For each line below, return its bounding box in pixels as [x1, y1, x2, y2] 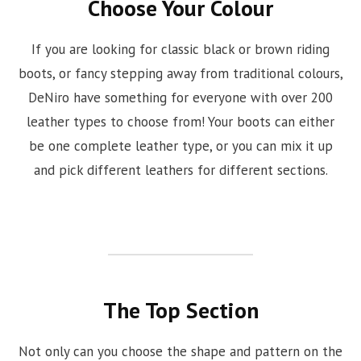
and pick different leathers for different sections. [33, 161, 328, 180]
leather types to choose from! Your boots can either [27, 113, 334, 131]
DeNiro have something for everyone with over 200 [28, 89, 333, 107]
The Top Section [102, 295, 259, 325]
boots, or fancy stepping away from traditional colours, [18, 64, 343, 83]
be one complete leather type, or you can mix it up [28, 137, 333, 156]
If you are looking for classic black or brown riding [31, 40, 330, 59]
